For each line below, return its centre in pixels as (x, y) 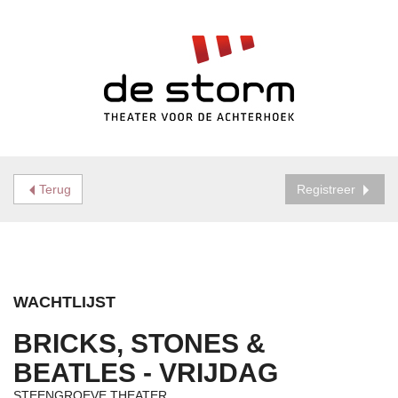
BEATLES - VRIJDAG (146, 373)
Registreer (326, 189)
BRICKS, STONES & (139, 343)
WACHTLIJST (64, 302)
